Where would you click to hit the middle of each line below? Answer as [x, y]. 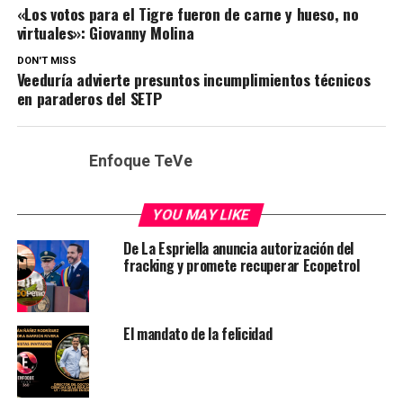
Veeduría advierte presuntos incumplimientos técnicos [193, 79]
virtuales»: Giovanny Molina [105, 32]
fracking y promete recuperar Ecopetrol [241, 265]
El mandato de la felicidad [197, 334]
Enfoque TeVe [140, 161]
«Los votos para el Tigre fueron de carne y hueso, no [188, 13]
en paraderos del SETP [89, 98]
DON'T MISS [46, 61]
